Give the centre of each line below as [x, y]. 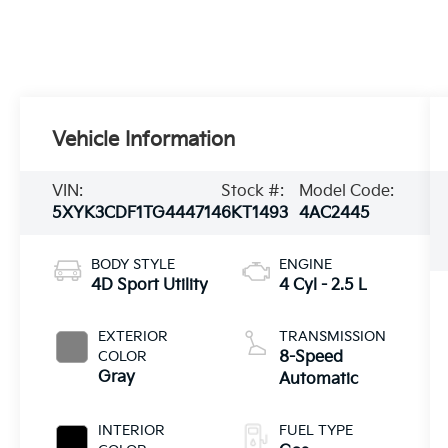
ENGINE [305, 264]
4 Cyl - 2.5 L [322, 285]
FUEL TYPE [315, 430]
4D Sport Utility [150, 285]
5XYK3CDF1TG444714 [137, 214]
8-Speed [310, 357]
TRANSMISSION [332, 336]
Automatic [318, 379]
